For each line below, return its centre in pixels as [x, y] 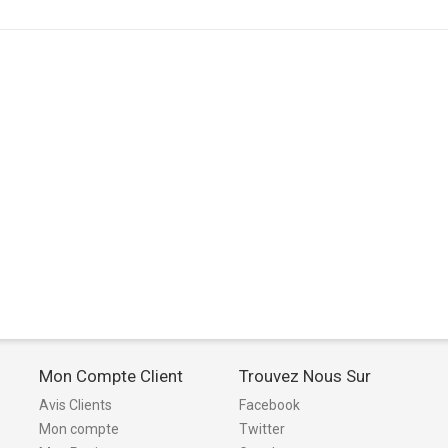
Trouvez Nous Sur [305, 376]
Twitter [262, 429]
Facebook [269, 405]
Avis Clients [75, 405]
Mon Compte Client [111, 376]
